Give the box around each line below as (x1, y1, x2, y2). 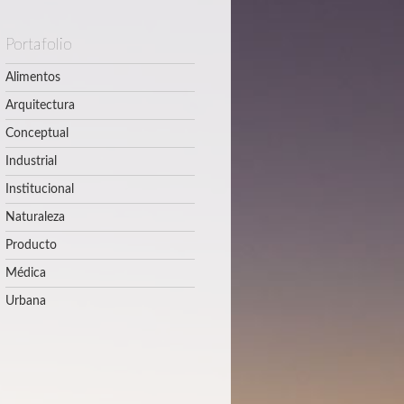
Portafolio (5, 37, 72, 53)
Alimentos (5, 71, 60, 84)
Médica (5, 267, 46, 280)
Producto (5, 239, 57, 252)
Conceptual (5, 127, 69, 140)
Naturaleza (5, 211, 65, 224)
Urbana (5, 295, 46, 308)
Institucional (5, 183, 74, 196)
